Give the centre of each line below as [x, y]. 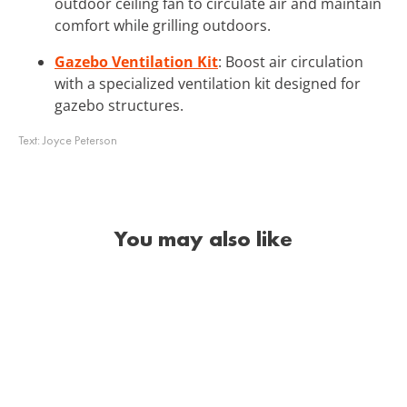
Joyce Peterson [80, 139]
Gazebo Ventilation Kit [136, 61]
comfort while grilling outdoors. [163, 25]
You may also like [203, 238]
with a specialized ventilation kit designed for [208, 83]
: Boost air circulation [291, 61]
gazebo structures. [119, 105]
